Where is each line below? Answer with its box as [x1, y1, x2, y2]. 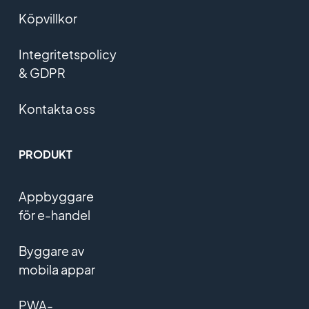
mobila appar [18, 261, 95, 278]
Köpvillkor [18, 10, 77, 27]
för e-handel [18, 207, 90, 223]
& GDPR [18, 65, 66, 81]
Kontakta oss [18, 101, 95, 117]
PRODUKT [18, 147, 72, 162]
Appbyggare [18, 188, 94, 205]
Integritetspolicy [18, 46, 117, 63]
